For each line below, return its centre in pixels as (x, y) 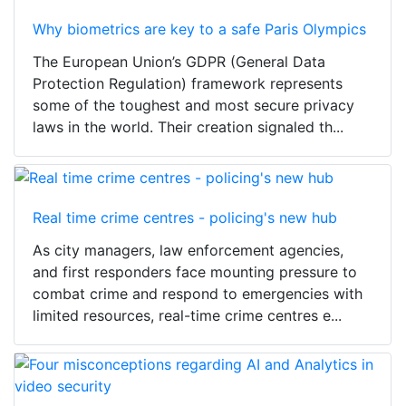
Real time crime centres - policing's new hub (185, 217)
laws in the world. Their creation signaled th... (188, 127)
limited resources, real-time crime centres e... (187, 315)
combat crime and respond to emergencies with (198, 293)
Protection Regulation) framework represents (188, 84)
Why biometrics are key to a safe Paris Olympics (199, 29)
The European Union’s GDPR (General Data (179, 62)
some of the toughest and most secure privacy (193, 106)
